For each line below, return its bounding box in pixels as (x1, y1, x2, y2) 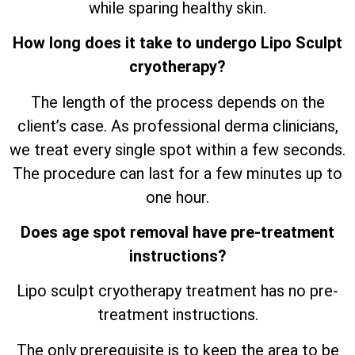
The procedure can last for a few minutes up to (13, 163, 342, 183)
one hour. (146, 187, 209, 207)
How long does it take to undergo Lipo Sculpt (13, 33, 342, 53)
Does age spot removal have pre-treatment (21, 223, 334, 242)
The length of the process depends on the (30, 92, 325, 112)
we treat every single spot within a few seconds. (10, 139, 345, 159)
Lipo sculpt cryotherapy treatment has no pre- (17, 281, 338, 301)
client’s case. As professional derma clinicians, (17, 116, 338, 136)
